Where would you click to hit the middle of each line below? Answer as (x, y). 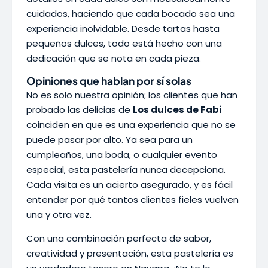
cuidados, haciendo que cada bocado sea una (131, 13)
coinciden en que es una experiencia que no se (131, 125)
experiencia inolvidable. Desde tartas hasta (123, 28)
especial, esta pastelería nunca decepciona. (126, 170)
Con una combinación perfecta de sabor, (119, 238)
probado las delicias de (80, 110)
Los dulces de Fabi (177, 110)
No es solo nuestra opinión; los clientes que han (132, 95)
